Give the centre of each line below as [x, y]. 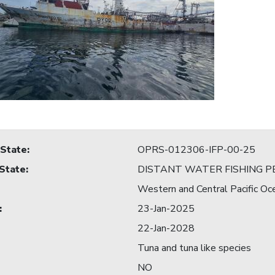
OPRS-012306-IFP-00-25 [196, 150]
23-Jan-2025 [166, 209]
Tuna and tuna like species [194, 248]
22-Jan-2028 [166, 229]
